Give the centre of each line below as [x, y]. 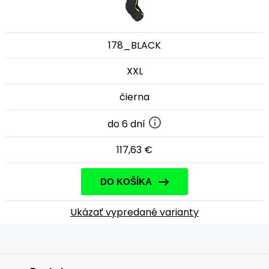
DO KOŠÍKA [126, 181]
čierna [134, 97]
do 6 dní [127, 124]
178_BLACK [134, 45]
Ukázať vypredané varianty [134, 212]
